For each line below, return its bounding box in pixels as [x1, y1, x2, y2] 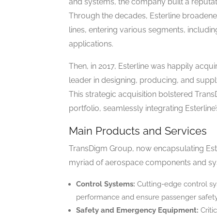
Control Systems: [76, 180, 135, 189]
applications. [69, 39, 113, 49]
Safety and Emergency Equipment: [76, 206, 199, 215]
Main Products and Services [69, 124, 207, 138]
